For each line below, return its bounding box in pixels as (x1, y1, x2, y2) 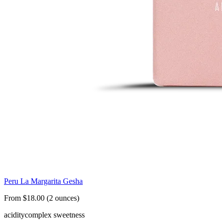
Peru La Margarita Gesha (4, 177, 83, 186)
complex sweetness (25, 211, 85, 220)
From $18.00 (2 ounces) (4, 194, 79, 203)
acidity (4, 211, 25, 220)
